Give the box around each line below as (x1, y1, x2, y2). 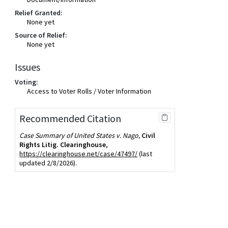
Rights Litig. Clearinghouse (19, 140, 106, 149)
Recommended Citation (19, 112, 122, 125)
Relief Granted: (15, 8, 63, 17)
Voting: (15, 77, 39, 87)
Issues (15, 61, 41, 73)
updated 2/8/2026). (19, 158, 77, 167)
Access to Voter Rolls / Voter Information (27, 87, 152, 96)
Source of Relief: (15, 31, 68, 40)
